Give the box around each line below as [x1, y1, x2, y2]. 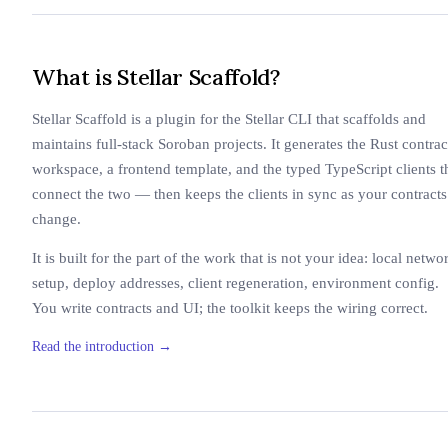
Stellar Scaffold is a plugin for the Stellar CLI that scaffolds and [32, 111, 426, 127]
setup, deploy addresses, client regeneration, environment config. [32, 275, 439, 291]
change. [32, 211, 81, 227]
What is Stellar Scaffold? [32, 63, 280, 91]
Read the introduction [32, 339, 154, 354]
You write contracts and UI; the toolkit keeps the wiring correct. [32, 300, 428, 316]
